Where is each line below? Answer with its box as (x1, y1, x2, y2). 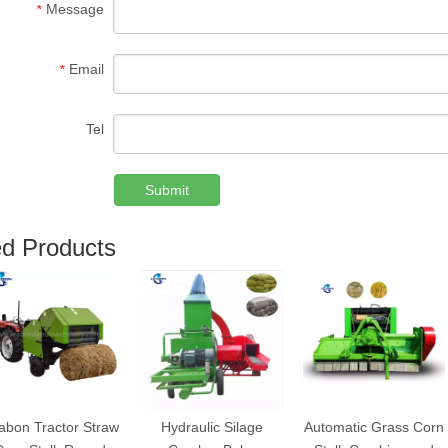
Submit (145, 181, 189, 198)
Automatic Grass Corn (304, 418, 444, 435)
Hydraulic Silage (161, 418, 263, 435)
